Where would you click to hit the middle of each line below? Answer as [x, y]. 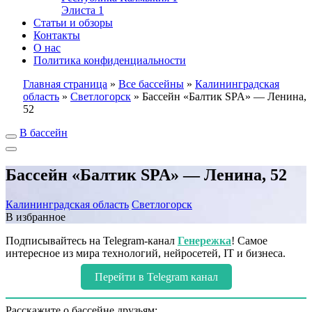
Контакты [57, 35]
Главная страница [65, 84]
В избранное [36, 217]
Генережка [204, 240]
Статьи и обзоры [73, 23]
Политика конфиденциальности [110, 60]
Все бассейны [151, 84]
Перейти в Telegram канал [156, 276]
